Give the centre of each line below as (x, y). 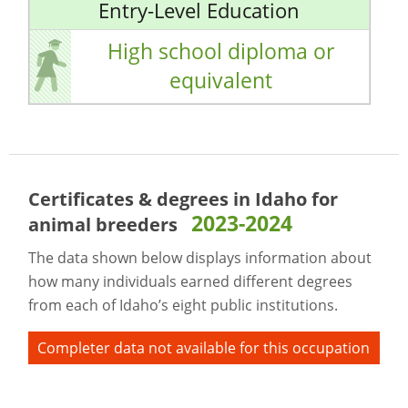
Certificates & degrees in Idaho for (184, 199)
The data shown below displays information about (200, 257)
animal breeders (103, 224)
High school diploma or (220, 51)
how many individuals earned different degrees (191, 281)
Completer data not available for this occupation (204, 348)
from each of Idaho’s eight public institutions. (184, 305)
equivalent (220, 80)
